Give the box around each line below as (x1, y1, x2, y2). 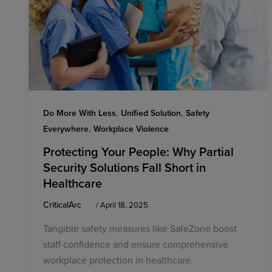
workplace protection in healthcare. (43, 253, 193, 267)
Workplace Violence (93, 122, 169, 135)
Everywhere (43, 122, 89, 135)
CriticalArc (43, 199, 84, 211)
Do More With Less (43, 106, 116, 119)
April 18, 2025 (100, 199, 148, 211)
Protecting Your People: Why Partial (43, 143, 234, 161)
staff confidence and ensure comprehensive (43, 237, 228, 251)
